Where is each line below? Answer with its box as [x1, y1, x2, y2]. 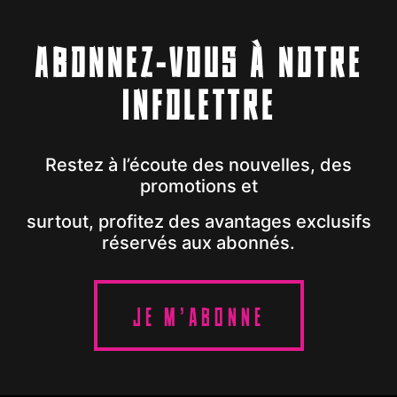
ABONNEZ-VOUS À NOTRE [34, 41, 363, 86]
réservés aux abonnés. [102, 232, 295, 253]
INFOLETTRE [121, 83, 276, 128]
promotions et [139, 175, 258, 197]
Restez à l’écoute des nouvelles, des [45, 154, 352, 175]
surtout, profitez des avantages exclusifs [26, 211, 371, 232]
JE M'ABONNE [132, 303, 265, 331]
